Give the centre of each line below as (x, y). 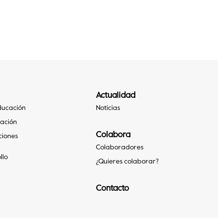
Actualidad (116, 96)
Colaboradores (120, 148)
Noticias (108, 108)
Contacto (112, 189)
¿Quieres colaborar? (127, 162)
